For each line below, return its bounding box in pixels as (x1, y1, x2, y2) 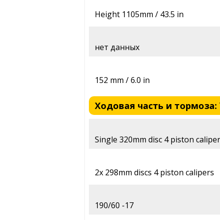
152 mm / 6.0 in (95, 75, 150, 86)
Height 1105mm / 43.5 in (95, 9, 184, 20)
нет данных (95, 42, 139, 53)
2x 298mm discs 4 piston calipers (95, 167, 214, 178)
